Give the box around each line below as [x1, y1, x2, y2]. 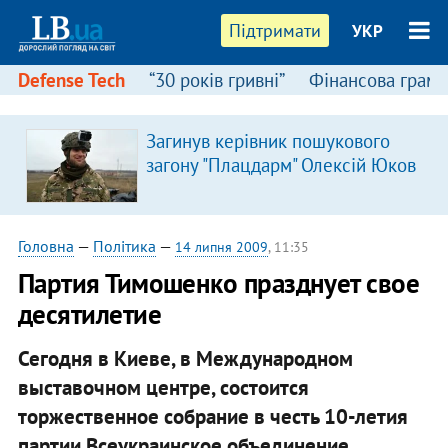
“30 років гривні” [148, 68, 285, 92]
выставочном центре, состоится [17, 373, 309, 401]
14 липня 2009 [174, 238, 268, 256]
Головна [17, 236, 74, 256]
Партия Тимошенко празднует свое [17, 266, 420, 300]
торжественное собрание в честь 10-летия [17, 402, 408, 430]
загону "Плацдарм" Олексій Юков [145, 153, 416, 177]
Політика [92, 236, 156, 256]
